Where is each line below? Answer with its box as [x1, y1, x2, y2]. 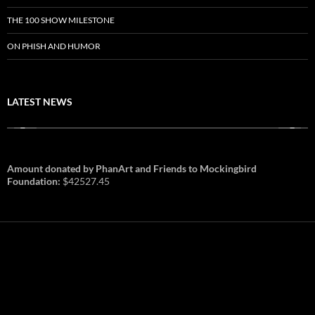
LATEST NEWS [7, 95, 72, 108]
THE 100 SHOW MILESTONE [7, 14, 115, 25]
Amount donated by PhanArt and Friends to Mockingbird [7, 162, 257, 174]
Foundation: [7, 174, 63, 187]
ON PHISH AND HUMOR [7, 40, 101, 51]
